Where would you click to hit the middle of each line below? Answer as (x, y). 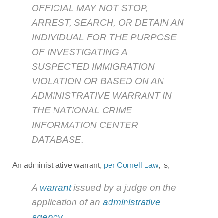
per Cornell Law (131, 165)
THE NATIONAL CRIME (82, 110)
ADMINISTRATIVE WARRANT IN (102, 96)
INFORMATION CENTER (85, 125)
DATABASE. (58, 140)
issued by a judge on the (124, 188)
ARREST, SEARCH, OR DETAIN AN (108, 23)
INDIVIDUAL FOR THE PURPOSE (104, 37)
